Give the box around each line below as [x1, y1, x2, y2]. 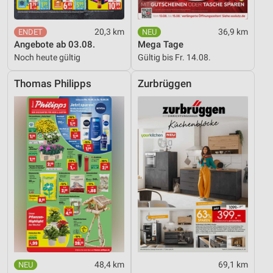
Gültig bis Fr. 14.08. [138, 52, 211, 63]
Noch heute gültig [14, 52, 80, 63]
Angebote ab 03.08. [14, 39, 95, 51]
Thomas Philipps [14, 78, 91, 90]
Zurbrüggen [138, 78, 191, 90]
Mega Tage [138, 39, 183, 51]
